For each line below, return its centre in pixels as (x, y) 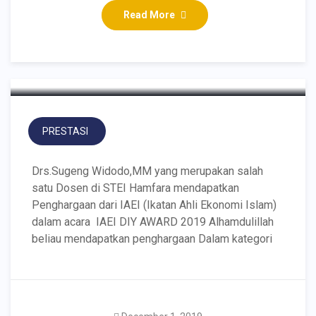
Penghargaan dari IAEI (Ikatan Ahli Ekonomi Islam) (154, 205)
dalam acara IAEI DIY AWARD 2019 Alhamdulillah (153, 222)
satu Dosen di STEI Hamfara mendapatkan (135, 188)
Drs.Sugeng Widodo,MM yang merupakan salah (147, 171)
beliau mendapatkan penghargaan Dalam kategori (152, 239)
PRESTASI (65, 131)
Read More (149, 15)
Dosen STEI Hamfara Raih (155, 28)
